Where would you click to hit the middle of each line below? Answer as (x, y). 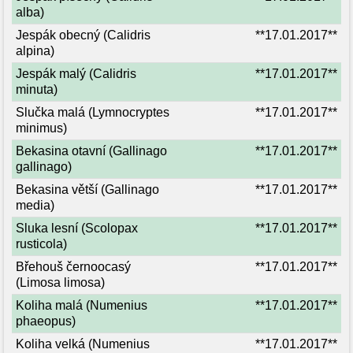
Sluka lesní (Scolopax (77, 228)
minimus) (41, 128)
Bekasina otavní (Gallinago (91, 151)
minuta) (37, 89)
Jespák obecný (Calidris (83, 35)
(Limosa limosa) (60, 282)
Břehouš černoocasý (73, 267)
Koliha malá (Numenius (82, 305)
